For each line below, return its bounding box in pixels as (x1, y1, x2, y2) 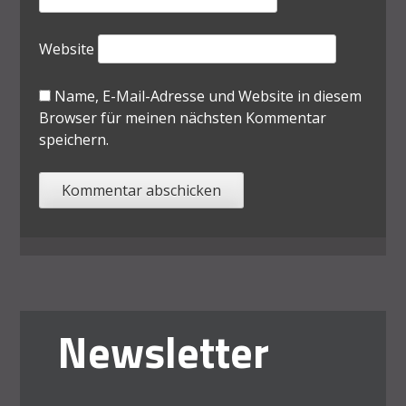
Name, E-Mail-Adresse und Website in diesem (53, 85, 362, 106)
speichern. (38, 129, 109, 150)
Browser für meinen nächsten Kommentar (38, 107, 326, 128)
